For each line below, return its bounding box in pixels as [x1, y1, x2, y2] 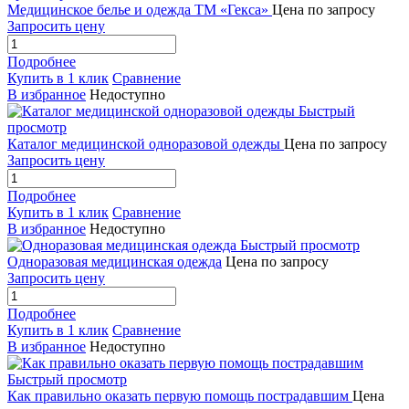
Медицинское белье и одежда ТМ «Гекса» [7, 2, 272, 18]
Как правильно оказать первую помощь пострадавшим [7, 388, 352, 404]
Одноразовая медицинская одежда [7, 254, 222, 270]
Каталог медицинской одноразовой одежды [7, 136, 284, 152]
